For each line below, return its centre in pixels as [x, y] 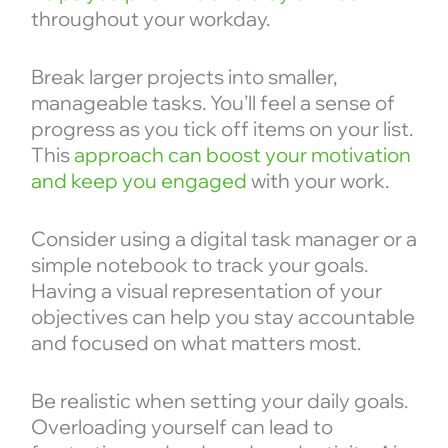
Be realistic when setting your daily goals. [219, 401]
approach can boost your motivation [242, 155]
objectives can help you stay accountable [222, 317]
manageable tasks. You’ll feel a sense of [212, 103]
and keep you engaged [138, 181]
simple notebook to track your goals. [199, 265]
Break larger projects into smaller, [183, 77]
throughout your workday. [150, 19]
